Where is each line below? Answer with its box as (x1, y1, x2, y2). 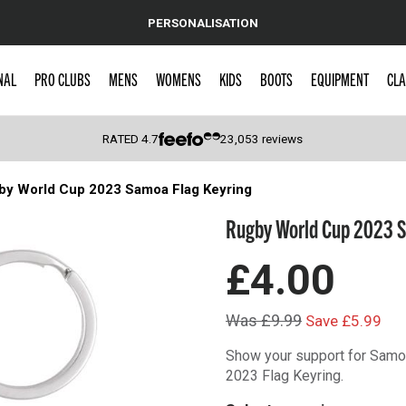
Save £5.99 (305, 312, 382, 330)
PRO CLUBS (34, 68, 91, 90)
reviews (259, 131, 304, 146)
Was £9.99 (226, 311, 302, 330)
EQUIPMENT (310, 68, 369, 90)
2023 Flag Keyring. (226, 367, 343, 384)
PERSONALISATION (148, 14, 258, 30)
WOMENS (155, 68, 201, 90)
